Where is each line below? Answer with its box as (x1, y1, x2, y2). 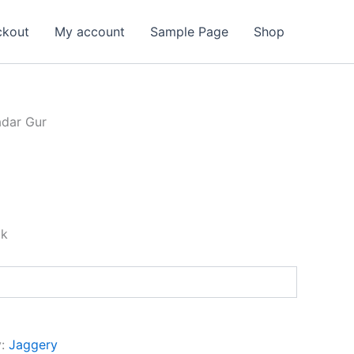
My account (55, 24, 125, 40)
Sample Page (150, 24, 228, 40)
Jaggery (9, 337, 58, 352)
